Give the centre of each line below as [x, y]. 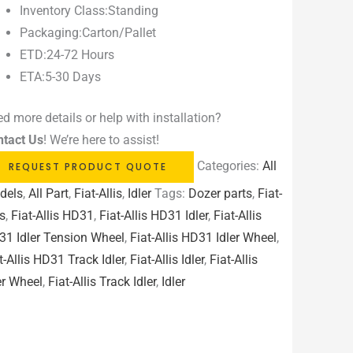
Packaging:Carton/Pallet [88, 33]
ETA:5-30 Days [61, 77]
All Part [49, 194]
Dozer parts [221, 194]
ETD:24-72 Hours [67, 55]
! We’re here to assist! [102, 140]
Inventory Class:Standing [89, 11]
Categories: [230, 166]
